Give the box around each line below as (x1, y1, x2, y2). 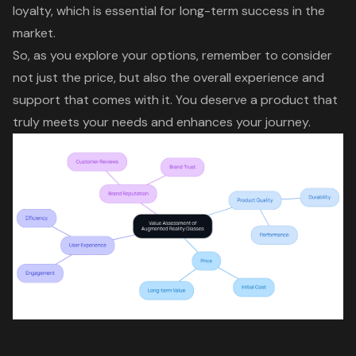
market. (13, 24, 56, 41)
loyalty (13, 2, 51, 19)
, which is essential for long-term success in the (51, 2, 325, 19)
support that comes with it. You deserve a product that (13, 91, 338, 108)
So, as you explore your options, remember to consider (13, 46, 332, 64)
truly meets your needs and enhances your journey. (13, 113, 311, 130)
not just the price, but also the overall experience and (13, 68, 324, 86)
